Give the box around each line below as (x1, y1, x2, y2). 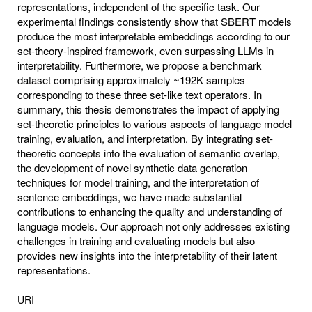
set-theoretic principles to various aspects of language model (17, 116, 292, 131)
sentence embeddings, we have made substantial (17, 189, 242, 204)
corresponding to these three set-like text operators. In (17, 86, 262, 102)
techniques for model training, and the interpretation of (17, 174, 259, 189)
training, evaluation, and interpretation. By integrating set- (17, 130, 273, 146)
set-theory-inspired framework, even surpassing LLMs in (17, 42, 274, 58)
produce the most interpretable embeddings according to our (17, 28, 290, 43)
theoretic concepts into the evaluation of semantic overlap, (17, 145, 280, 160)
